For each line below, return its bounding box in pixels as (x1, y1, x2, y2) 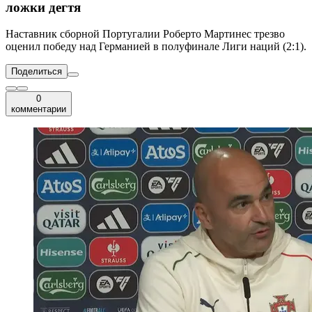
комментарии (11, 104, 66, 115)
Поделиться (11, 66, 62, 77)
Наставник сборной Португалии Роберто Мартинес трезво (6, 28, 285, 40)
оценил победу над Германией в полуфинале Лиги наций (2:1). (6, 40, 306, 53)
